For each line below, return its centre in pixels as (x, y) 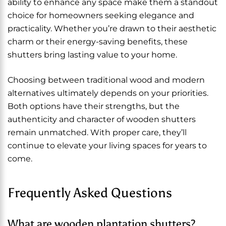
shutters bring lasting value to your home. (92, 55)
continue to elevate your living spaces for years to (107, 146)
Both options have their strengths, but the (94, 106)
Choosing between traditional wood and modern (106, 80)
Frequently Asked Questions (90, 193)
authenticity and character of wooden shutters (102, 119)
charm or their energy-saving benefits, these (98, 42)
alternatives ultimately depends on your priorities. (108, 93)
